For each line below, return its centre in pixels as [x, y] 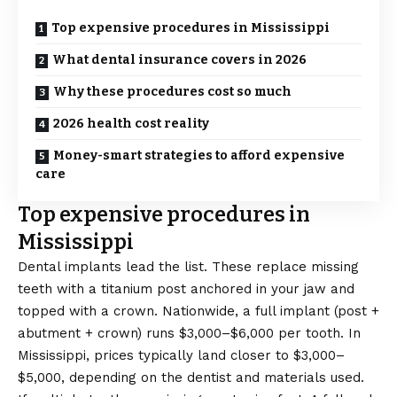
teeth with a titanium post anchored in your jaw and [186, 289]
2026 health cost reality [131, 124]
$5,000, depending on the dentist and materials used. [191, 378]
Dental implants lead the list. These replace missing [188, 267]
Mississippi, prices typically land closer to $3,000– [181, 355]
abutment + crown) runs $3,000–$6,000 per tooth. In [189, 333]
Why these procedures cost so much [172, 92]
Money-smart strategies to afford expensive [199, 156]
